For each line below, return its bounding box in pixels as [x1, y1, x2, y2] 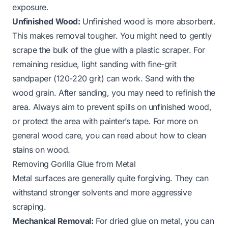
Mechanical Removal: [12, 215, 94, 226]
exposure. [12, 2, 49, 12]
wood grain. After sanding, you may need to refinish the [12, 87, 216, 98]
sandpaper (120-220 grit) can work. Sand [12, 73, 166, 83]
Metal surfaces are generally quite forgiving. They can [12, 173, 209, 183]
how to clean [159, 130, 207, 140]
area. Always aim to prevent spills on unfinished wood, [12, 101, 212, 112]
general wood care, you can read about [12, 130, 159, 140]
